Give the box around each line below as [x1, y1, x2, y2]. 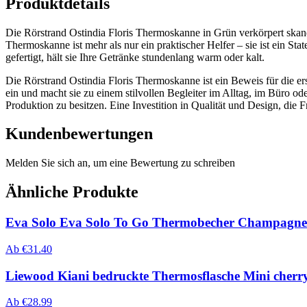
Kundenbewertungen [5, 125, 153, 143]
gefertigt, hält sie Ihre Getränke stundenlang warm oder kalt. [5, 51, 265, 63]
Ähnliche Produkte [5, 183, 138, 201]
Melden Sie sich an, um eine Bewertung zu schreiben [5, 157, 235, 169]
